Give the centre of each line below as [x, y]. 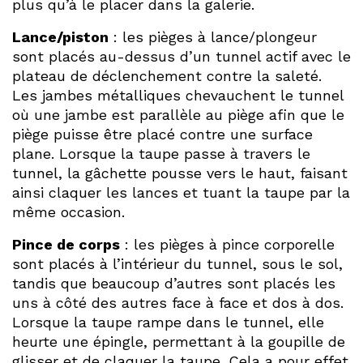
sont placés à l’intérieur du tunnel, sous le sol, [177, 264]
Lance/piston [60, 37]
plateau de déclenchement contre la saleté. [167, 76]
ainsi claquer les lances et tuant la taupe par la [181, 193]
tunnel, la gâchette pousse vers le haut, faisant [180, 173]
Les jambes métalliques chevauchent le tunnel [178, 96]
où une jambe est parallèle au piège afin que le [178, 115]
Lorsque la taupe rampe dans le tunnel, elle [168, 322]
